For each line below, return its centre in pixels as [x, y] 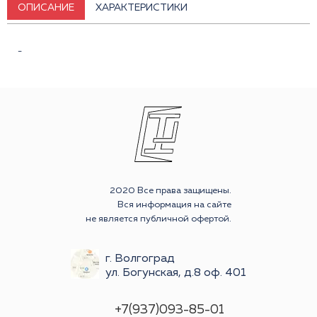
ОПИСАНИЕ [46, 8]
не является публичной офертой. [158, 219]
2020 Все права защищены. [171, 191]
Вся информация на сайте [174, 205]
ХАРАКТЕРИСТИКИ [142, 8]
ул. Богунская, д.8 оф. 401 [176, 273]
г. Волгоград [140, 259]
